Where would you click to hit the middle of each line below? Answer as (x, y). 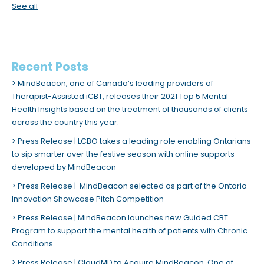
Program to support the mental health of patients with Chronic (130, 231)
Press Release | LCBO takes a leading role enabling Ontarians (134, 141)
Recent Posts (50, 67)
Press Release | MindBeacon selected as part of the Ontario (132, 186)
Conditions (32, 244)
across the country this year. (65, 123)
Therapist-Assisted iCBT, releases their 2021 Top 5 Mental (120, 97)
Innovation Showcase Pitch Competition (88, 199)
